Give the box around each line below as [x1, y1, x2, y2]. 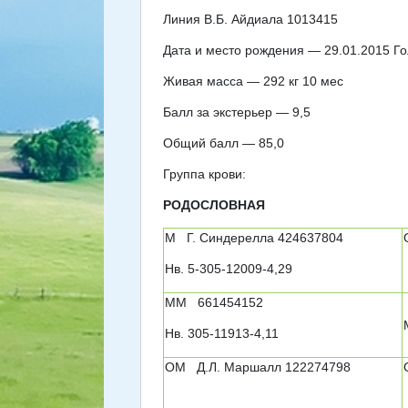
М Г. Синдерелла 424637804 [165, 230, 343, 245]
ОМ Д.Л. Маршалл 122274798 [165, 360, 351, 374]
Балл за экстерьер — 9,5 [163, 105, 311, 119]
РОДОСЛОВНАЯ [163, 198, 265, 212]
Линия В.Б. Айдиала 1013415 [163, 12, 338, 26]
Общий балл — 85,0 [163, 136, 284, 150]
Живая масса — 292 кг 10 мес [163, 74, 343, 88]
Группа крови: [163, 167, 246, 181]
